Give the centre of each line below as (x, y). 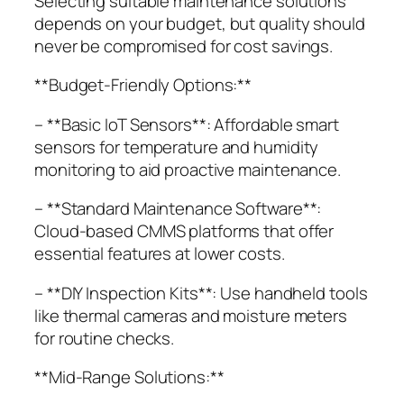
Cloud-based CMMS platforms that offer (184, 231)
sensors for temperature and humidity (177, 147)
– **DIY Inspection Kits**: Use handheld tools (201, 293)
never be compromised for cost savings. (184, 46)
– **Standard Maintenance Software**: (178, 209)
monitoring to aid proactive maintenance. (188, 169)
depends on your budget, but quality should (200, 23)
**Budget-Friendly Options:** (143, 85)
